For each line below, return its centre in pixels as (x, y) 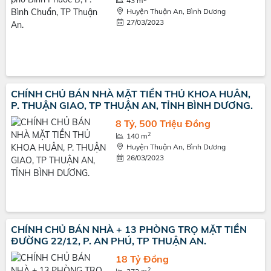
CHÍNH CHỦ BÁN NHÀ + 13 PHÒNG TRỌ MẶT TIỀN (129, 229)
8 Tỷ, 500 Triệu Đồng (163, 123)
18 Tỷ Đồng (142, 259)
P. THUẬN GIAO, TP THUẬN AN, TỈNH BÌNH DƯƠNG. (132, 105)
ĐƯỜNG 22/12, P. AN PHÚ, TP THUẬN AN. (109, 241)
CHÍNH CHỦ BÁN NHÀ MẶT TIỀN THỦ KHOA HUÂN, (131, 94)
